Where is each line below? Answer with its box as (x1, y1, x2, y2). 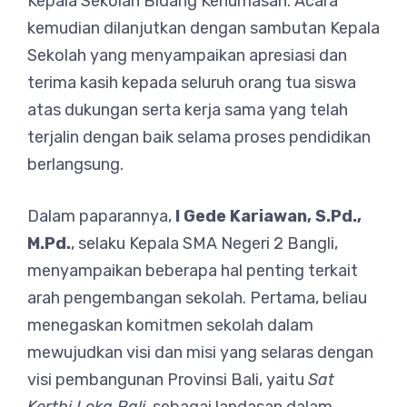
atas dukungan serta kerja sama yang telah (27, 100, 348, 120)
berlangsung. (27, 154, 124, 174)
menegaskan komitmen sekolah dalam (27, 315, 313, 335)
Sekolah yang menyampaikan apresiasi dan (27, 45, 347, 65)
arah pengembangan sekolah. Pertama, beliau (27, 288, 367, 308)
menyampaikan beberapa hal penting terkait (27, 261, 358, 281)
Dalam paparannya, (27, 206, 175, 226)
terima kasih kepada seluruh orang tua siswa (27, 73, 356, 93)
